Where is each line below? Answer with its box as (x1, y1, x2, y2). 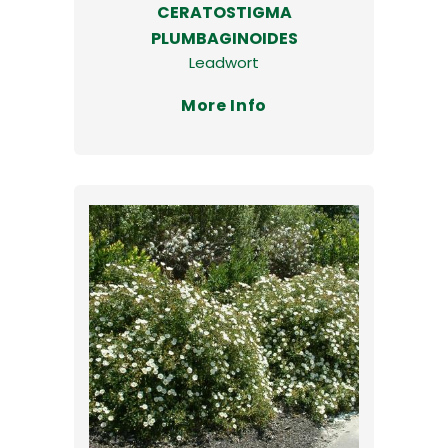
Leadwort (189, 51, 259, 73)
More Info (181, 93, 267, 117)
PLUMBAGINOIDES (150, 26, 298, 50)
